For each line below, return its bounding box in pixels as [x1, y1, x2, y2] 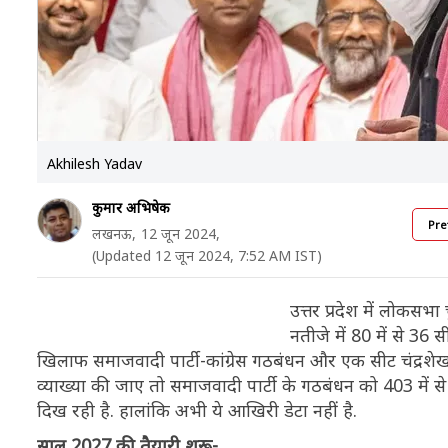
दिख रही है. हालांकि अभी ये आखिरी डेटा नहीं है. [37, 398, 357, 422]
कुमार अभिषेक [92, 198, 170, 217]
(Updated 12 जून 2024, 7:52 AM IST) [92, 246, 322, 265]
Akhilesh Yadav [47, 154, 142, 173]
